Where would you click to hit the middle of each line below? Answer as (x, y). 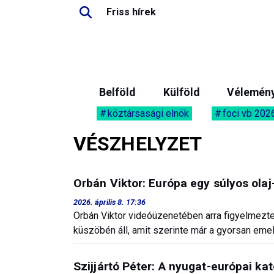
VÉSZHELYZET (138, 144)
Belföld (117, 92)
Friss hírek (131, 12)
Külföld (181, 92)
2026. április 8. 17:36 (109, 202)
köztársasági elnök (148, 113)
